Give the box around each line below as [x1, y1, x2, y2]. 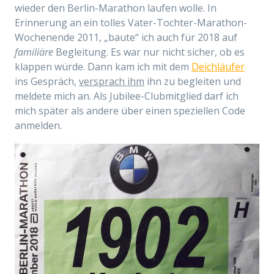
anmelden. [15, 119, 62, 132]
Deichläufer [191, 60, 245, 73]
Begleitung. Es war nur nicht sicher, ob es [53, 45, 245, 59]
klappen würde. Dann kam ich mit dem [15, 60, 191, 73]
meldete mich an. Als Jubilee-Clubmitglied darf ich [15, 89, 239, 103]
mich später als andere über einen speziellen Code [15, 104, 245, 117]
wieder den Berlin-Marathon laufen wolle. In [15, 1, 217, 15]
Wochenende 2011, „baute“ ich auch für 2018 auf [15, 31, 237, 44]
